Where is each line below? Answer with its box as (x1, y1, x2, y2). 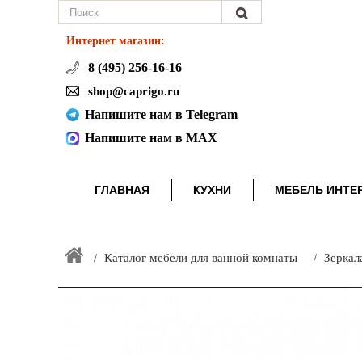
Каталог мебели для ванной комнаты (104, 251, 297, 264)
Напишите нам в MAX (85, 131, 217, 145)
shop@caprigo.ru (85, 85, 179, 98)
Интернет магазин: (66, 34, 165, 47)
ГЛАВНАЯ (94, 183, 149, 196)
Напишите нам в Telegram (85, 107, 238, 121)
